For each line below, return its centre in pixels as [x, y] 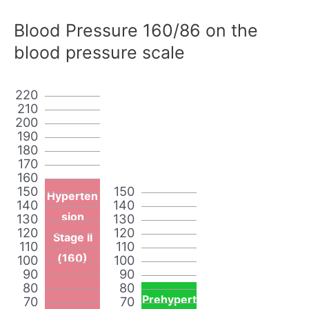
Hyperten [72, 196]
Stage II [72, 237]
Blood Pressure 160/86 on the [136, 30]
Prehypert [169, 299]
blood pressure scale [99, 52]
